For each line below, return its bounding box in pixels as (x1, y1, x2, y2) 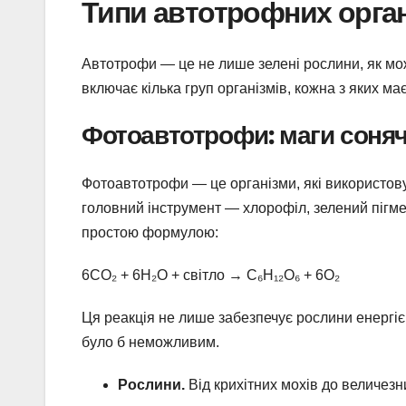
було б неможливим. (82, 333, 219, 350)
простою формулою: (82, 224, 218, 240)
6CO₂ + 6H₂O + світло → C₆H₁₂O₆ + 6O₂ (82, 266, 340, 283)
